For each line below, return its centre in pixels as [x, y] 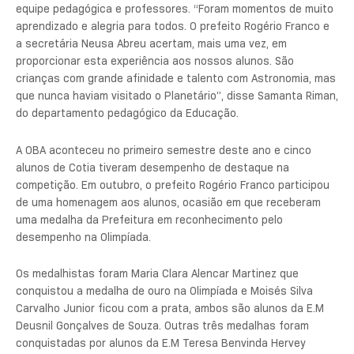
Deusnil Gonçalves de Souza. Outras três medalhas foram [162, 326]
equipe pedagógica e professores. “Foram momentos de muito [175, 9]
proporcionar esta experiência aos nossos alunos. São [155, 61]
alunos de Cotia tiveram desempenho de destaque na [153, 167]
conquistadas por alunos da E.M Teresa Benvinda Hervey [161, 343]
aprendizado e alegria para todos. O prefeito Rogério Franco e [173, 26]
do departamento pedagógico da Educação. [127, 113]
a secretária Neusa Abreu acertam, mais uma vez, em [151, 44]
